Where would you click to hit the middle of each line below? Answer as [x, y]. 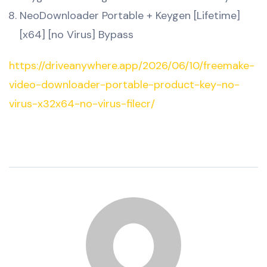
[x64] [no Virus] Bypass [77, 34]
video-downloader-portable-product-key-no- [124, 84]
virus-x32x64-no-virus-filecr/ [82, 103]
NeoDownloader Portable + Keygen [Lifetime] [130, 15]
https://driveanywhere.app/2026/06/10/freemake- [132, 65]
